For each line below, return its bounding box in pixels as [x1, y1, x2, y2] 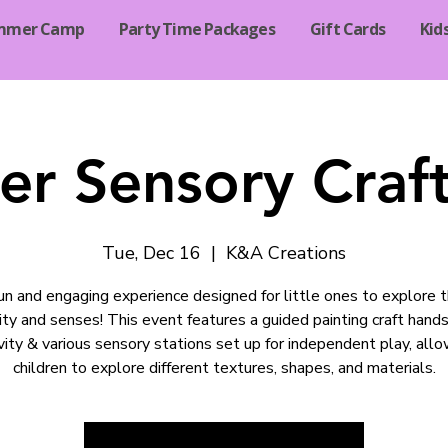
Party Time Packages [119, 18, 275, 41]
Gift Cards [309, 18, 385, 41]
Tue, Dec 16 [102, 241, 201, 266]
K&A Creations [226, 241, 346, 266]
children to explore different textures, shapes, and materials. [12, 357, 436, 380]
